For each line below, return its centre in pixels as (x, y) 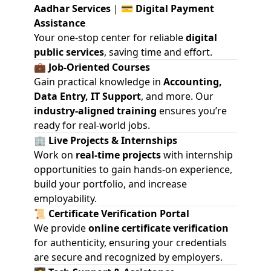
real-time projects (118, 155)
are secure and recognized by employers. (128, 257)
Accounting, (193, 82)
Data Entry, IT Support (87, 96)
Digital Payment (175, 8)
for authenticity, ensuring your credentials (130, 243)
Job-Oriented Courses (99, 67)
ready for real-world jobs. (92, 125)
